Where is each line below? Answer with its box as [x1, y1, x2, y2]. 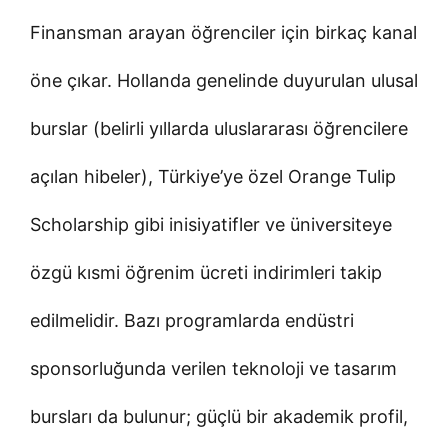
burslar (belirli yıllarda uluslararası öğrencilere [30, 117, 408, 139]
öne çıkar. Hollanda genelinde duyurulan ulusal [30, 69, 418, 91]
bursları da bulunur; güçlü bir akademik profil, [30, 405, 408, 427]
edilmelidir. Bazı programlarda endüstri [30, 309, 354, 331]
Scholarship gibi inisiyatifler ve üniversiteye [30, 213, 392, 235]
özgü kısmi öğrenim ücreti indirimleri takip [30, 261, 382, 283]
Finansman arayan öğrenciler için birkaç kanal [30, 21, 417, 43]
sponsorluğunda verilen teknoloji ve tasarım [30, 357, 397, 379]
